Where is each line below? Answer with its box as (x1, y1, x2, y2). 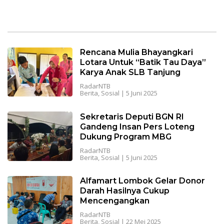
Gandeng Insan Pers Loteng (79, 121, 194, 131)
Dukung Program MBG (79, 131, 171, 141)
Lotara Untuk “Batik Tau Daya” (79, 57, 206, 67)
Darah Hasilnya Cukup (79, 185, 169, 195)
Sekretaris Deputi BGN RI (79, 111, 184, 121)
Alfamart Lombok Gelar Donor (79, 175, 205, 185)
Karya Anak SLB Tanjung (79, 67, 180, 77)
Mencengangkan (79, 195, 149, 205)
